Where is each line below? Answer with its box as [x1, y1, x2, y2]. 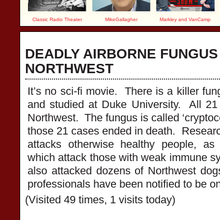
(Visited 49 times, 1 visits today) [25, 193, 175, 206]
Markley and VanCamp [160, 17, 211, 22]
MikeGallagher [105, 17, 137, 22]
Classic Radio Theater [32, 17, 82, 22]
